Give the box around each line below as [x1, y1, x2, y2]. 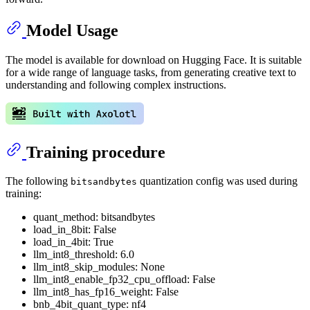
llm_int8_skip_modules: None [33, 261, 165, 273]
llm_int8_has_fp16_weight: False [33, 286, 179, 298]
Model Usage [26, 21, 118, 39]
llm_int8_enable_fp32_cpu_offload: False [33, 273, 215, 286]
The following [6, 175, 71, 188]
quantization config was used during [137, 175, 298, 188]
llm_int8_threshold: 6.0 [33, 248, 134, 261]
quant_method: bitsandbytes [33, 211, 155, 224]
